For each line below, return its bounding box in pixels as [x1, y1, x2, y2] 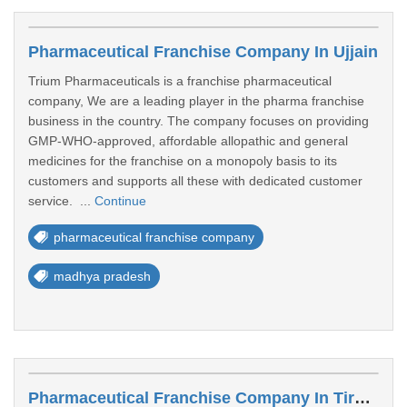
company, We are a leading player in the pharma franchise [28, 94, 364, 108]
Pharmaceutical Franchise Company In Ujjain [28, 43, 378, 61]
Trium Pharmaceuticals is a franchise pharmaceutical [28, 74, 332, 88]
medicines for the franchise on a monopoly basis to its [28, 154, 337, 168]
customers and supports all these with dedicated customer [28, 174, 362, 188]
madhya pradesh [54, 269, 151, 283]
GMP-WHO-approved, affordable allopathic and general [28, 134, 348, 148]
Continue [94, 194, 146, 208]
